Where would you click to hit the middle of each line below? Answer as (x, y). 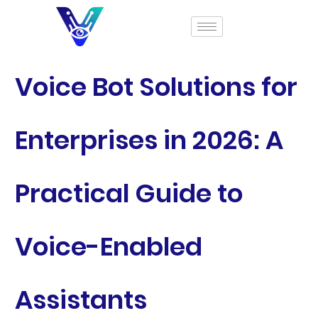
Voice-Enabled (108, 247)
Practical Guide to (128, 193)
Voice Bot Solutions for (156, 87)
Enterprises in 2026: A (149, 140)
